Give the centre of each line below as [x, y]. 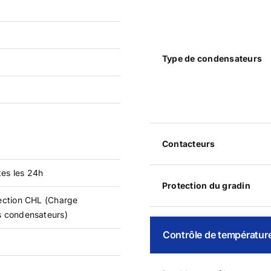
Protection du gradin [206, 185]
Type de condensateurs [212, 58]
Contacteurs [188, 143]
